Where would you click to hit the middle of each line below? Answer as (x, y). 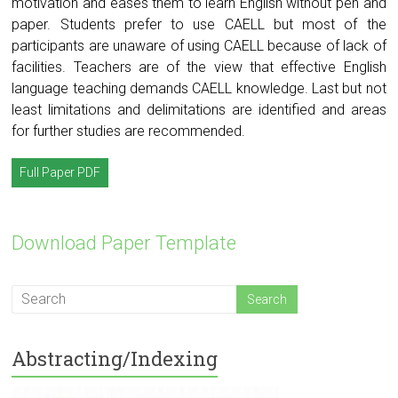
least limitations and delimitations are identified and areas (199, 109)
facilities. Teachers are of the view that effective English (199, 67)
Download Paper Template (124, 243)
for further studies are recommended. (129, 131)
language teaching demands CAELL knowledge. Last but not (199, 88)
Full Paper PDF (60, 172)
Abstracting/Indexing (115, 358)
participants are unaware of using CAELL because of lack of (199, 45)
